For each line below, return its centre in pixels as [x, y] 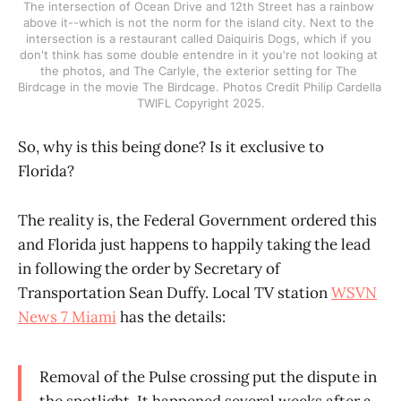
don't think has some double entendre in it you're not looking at [199, 55]
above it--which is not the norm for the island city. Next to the [199, 23]
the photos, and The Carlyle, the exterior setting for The [199, 71]
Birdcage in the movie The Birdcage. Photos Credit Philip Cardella [200, 87]
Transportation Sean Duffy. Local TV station [175, 292]
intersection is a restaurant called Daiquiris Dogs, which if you [199, 39]
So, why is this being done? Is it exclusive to [171, 147]
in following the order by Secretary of [149, 268]
